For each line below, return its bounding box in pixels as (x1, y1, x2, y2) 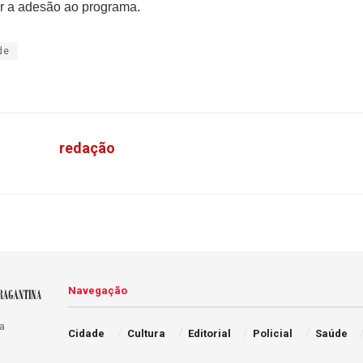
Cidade (68, 327, 105, 340)
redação (59, 139, 115, 156)
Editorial (187, 327, 231, 340)
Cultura (126, 327, 165, 340)
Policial (253, 327, 293, 340)
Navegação (68, 284, 128, 297)
